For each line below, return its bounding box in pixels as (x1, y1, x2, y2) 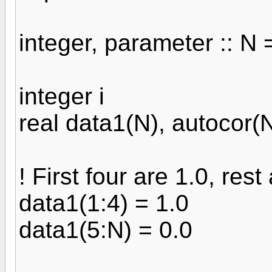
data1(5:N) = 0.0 (19, 217, 192, 243)
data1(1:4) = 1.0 (19, 190, 189, 216)
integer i (19, 83, 104, 109)
